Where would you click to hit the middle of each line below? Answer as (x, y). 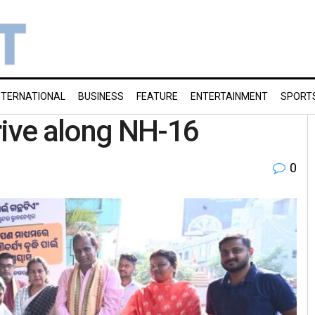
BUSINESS (101, 96)
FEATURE (157, 96)
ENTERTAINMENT (229, 96)
